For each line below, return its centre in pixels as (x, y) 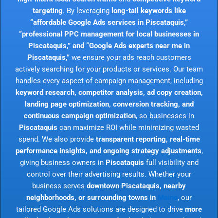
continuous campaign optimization (80, 116)
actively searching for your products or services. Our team (109, 69)
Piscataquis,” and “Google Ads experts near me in (109, 45)
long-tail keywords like (148, 10)
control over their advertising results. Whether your (109, 174)
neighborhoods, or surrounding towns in (92, 197)
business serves (59, 186)
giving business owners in (63, 162)
